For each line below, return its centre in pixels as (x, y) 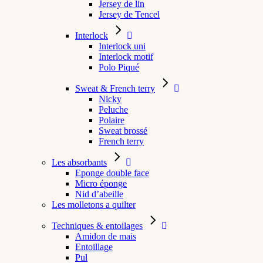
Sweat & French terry (115, 88)
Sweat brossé (123, 131)
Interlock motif (126, 57)
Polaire (112, 120)
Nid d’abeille (99, 194)
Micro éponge (101, 183)
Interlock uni (122, 46)
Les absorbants (79, 162)
